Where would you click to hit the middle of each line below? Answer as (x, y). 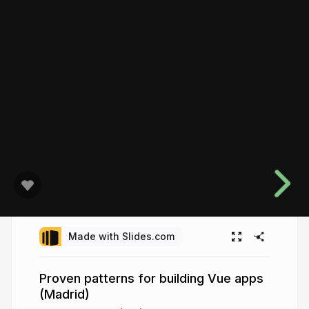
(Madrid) (64, 294)
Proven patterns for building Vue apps (151, 278)
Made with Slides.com (121, 236)
